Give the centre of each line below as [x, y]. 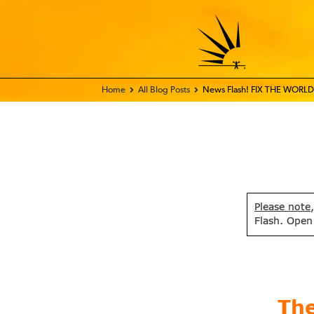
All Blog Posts [164, 90]
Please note [282, 207]
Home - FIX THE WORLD [149, 90]
